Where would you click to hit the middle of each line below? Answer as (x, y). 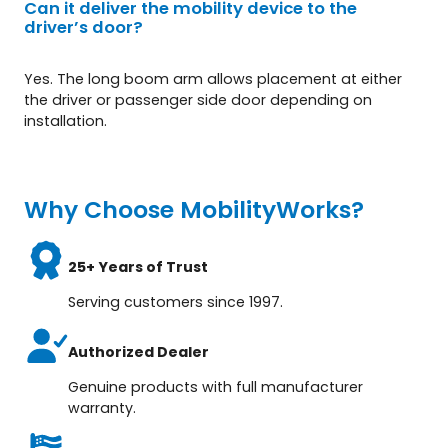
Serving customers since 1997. (176, 302)
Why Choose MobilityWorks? (194, 209)
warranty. (102, 407)
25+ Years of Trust (138, 267)
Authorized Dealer (139, 351)
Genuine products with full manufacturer (216, 386)
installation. (65, 120)
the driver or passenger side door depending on (198, 99)
